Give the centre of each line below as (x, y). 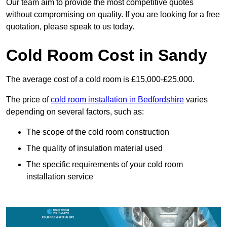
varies (196, 100)
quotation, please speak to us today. (70, 27)
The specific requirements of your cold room (105, 165)
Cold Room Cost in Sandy (107, 55)
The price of (28, 100)
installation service (60, 177)
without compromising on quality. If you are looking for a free (113, 15)
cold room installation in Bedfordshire (117, 100)
